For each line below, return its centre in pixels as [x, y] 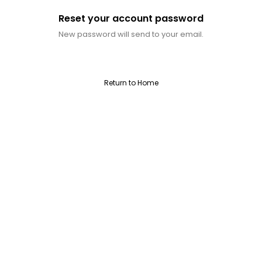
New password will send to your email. [131, 34]
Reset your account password [131, 18]
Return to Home [131, 82]
